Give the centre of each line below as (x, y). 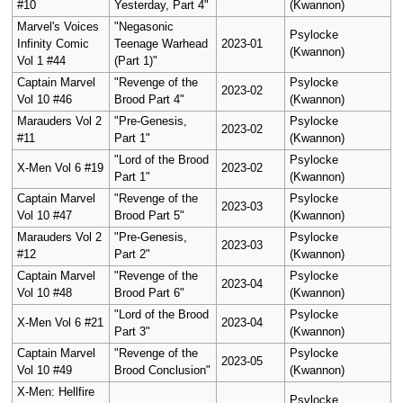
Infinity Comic (53, 45)
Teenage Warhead (161, 45)
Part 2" (132, 255)
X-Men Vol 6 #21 (60, 323)
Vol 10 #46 (44, 100)
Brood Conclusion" (162, 371)
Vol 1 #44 (41, 62)
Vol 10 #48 (44, 294)
